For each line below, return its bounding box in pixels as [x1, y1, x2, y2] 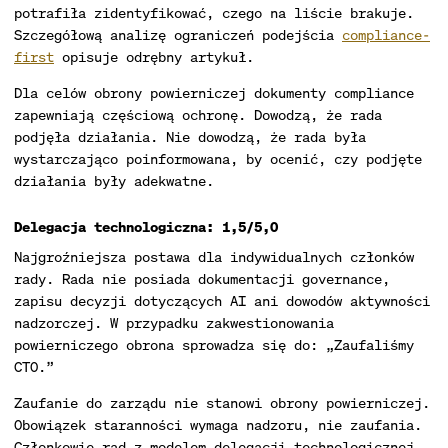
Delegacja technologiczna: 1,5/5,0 [14, 217, 278, 236]
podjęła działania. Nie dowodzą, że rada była [14, 127, 366, 146]
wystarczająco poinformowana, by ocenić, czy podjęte [14, 149, 422, 168]
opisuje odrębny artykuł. [54, 47, 254, 66]
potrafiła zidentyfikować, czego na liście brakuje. [14, 3, 414, 22]
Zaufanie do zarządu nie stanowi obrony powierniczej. [14, 393, 430, 412]
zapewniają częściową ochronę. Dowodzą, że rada [14, 105, 382, 124]
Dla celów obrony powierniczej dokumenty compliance [14, 83, 414, 102]
